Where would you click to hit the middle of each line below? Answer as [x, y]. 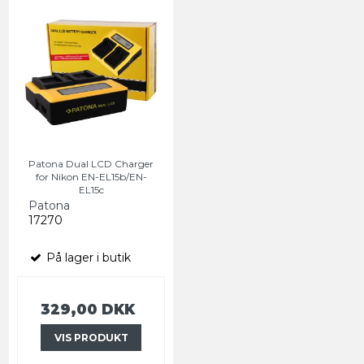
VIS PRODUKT [91, 337]
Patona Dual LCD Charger [91, 164]
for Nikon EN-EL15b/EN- [91, 177]
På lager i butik [87, 258]
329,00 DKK [88, 310]
